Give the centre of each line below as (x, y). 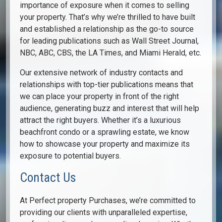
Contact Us (48, 178)
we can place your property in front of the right (99, 97)
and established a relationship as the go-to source (107, 29)
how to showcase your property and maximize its (105, 144)
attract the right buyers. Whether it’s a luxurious (100, 120)
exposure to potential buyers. (70, 156)
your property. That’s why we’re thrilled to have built (108, 17)
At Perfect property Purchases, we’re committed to (108, 201)
